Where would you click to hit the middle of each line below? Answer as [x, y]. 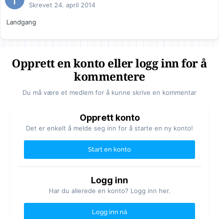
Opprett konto [109, 118]
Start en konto [109, 150]
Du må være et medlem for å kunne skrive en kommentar [109, 93]
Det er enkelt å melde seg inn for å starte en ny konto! [109, 128]
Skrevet [42, 5]
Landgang [21, 22]
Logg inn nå [109, 212]
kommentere [109, 77]
